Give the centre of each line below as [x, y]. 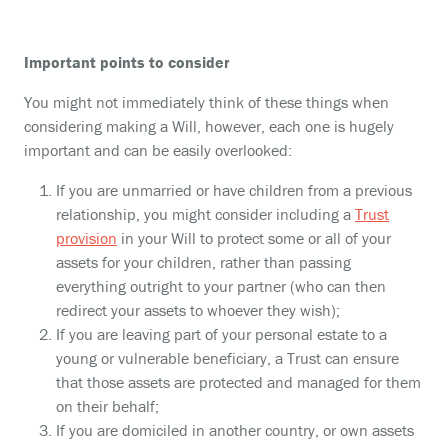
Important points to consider [127, 62]
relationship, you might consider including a [205, 214]
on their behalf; [107, 406]
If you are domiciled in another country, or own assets [235, 430]
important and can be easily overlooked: [158, 150]
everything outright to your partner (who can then [221, 286]
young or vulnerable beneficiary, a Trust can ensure [227, 358]
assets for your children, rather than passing [203, 262]
